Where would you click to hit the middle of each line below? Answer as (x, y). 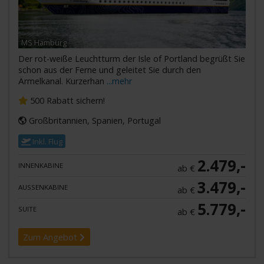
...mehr (119, 81)
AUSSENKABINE (41, 187)
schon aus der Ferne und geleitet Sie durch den (109, 70)
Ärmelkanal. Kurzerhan (62, 81)
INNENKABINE (40, 165)
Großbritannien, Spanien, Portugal (93, 120)
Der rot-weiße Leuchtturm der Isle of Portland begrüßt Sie (131, 58)
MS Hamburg (44, 42)
